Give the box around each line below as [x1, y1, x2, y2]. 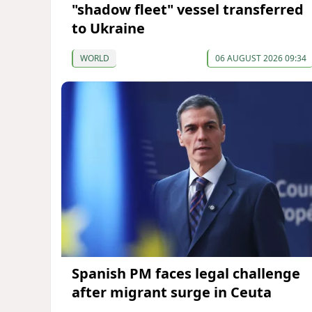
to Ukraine [72, 18, 145, 38]
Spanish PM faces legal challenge [72, 264, 300, 283]
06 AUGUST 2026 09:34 [214, 52, 306, 64]
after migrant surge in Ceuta [72, 283, 272, 302]
